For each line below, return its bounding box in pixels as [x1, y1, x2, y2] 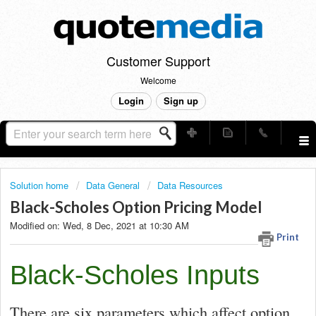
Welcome [140, 74, 176, 86]
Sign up [163, 94, 198, 107]
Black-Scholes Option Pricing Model [10, 197, 262, 217]
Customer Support [106, 51, 210, 70]
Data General [86, 178, 140, 192]
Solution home [10, 178, 71, 192]
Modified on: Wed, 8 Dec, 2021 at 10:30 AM [10, 219, 189, 233]
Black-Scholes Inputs [10, 260, 260, 290]
